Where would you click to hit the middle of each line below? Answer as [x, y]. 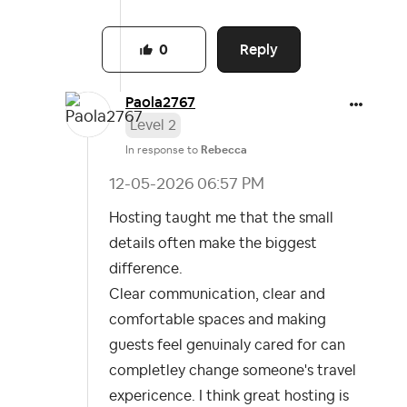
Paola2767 [160, 103]
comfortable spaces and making [218, 320]
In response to [163, 150]
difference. [146, 269]
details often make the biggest [213, 244]
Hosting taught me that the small [221, 218]
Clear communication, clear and [217, 295]
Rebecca [224, 150]
